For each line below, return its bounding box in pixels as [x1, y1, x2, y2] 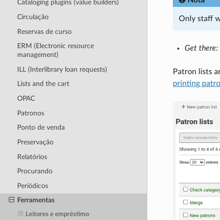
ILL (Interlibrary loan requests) [17, 65, 107, 73]
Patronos [17, 109, 44, 117]
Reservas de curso [17, 27, 72, 35]
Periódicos [17, 182, 48, 190]
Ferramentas [17, 196, 55, 204]
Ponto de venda [17, 124, 65, 132]
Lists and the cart [17, 80, 69, 88]
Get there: [184, 44, 218, 52]
